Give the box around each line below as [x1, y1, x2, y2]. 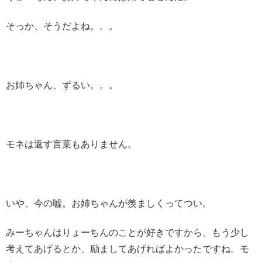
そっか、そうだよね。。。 [6, 21, 118, 32]
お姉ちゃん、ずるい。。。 [6, 80, 118, 91]
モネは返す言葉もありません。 [6, 139, 137, 149]
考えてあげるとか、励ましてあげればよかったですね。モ [6, 243, 249, 254]
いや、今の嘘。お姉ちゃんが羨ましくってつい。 [6, 198, 212, 208]
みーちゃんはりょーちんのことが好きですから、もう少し [6, 227, 249, 237]
